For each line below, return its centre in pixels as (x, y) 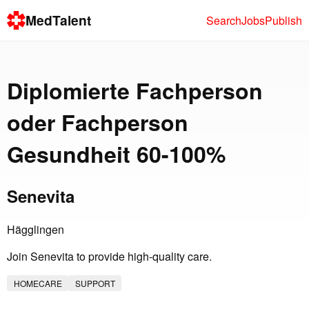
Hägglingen (36, 230)
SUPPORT (95, 283)
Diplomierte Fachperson (135, 90)
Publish (283, 20)
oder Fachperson (98, 122)
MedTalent (59, 20)
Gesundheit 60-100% (116, 153)
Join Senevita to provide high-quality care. (109, 257)
